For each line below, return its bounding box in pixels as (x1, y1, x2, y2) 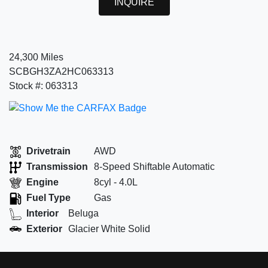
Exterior (26, 224, 62, 234)
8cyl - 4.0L (94, 177, 138, 188)
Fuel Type (26, 193, 71, 203)
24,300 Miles (9, 52, 63, 63)
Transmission (26, 162, 88, 172)
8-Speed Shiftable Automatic (94, 162, 215, 172)
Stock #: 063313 (9, 81, 78, 92)
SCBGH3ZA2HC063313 (9, 66, 114, 77)
